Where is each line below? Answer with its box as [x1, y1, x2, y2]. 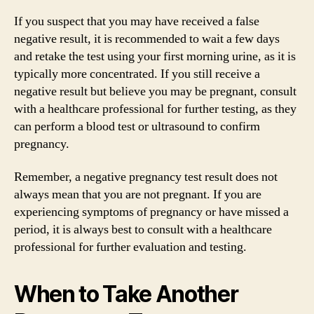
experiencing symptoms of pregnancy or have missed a [14, 204, 289, 220]
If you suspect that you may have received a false [14, 13, 259, 29]
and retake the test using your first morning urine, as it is [14, 48, 296, 64]
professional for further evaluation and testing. [14, 239, 247, 255]
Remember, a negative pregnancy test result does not [14, 169, 278, 185]
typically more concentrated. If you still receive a [14, 65, 260, 82]
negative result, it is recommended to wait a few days [14, 30, 280, 47]
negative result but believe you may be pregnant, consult [14, 83, 296, 100]
